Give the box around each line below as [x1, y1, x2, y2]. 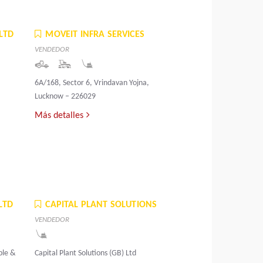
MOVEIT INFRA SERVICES [45, 30, 144, 40]
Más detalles [35, 111, 84, 121]
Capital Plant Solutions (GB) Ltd [35, 249, 137, 258]
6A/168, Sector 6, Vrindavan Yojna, [35, 79, 150, 88]
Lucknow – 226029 [35, 92, 96, 102]
